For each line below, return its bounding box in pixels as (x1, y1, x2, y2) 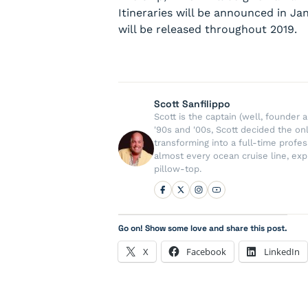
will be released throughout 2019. (118, 23, 297, 36)
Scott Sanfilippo (154, 98, 230, 110)
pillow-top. (154, 164, 201, 174)
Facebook (186, 245, 226, 258)
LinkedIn (264, 245, 300, 258)
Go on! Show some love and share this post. (118, 223, 287, 234)
